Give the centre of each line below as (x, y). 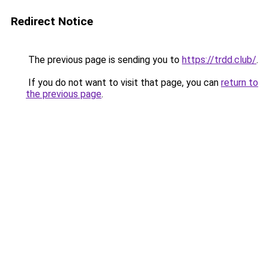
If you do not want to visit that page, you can (123, 83)
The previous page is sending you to (104, 60)
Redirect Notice (52, 21)
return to (240, 83)
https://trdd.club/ (219, 60)
